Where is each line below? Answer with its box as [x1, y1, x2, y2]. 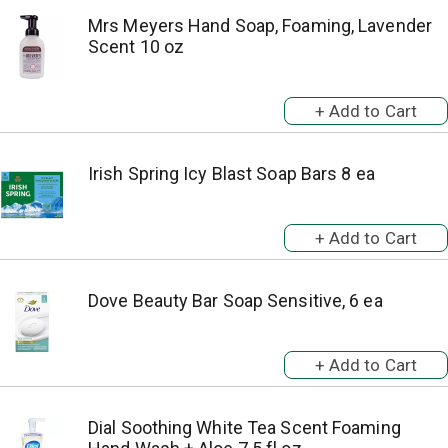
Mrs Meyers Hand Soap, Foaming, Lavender [88, 15, 432, 36]
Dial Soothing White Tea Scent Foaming [88, 417, 401, 438]
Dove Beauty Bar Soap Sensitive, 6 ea [88, 290, 383, 311]
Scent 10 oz [88, 36, 185, 57]
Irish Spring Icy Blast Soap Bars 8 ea [88, 163, 375, 184]
